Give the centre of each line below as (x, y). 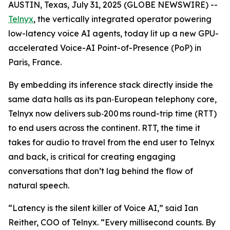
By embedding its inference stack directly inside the (111, 85)
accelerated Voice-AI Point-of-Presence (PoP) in (105, 48)
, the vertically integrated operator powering (122, 19)
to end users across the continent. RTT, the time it (104, 128)
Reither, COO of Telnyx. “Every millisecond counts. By (112, 222)
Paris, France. (35, 62)
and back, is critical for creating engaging (92, 157)
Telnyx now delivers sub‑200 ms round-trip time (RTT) (112, 113)
